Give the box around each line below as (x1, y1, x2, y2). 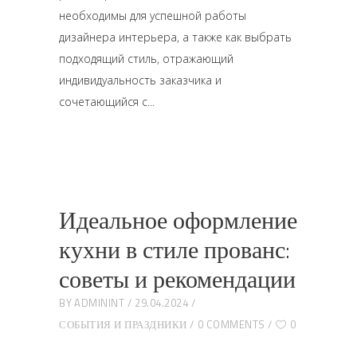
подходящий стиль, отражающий (59, 51, 233, 66)
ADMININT (74, 295, 124, 311)
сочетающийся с (59, 94, 147, 109)
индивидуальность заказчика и (59, 73, 222, 88)
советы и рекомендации (59, 261, 296, 297)
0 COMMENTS (197, 316, 265, 332)
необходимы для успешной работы (59, 8, 246, 23)
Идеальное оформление (59, 202, 297, 238)
